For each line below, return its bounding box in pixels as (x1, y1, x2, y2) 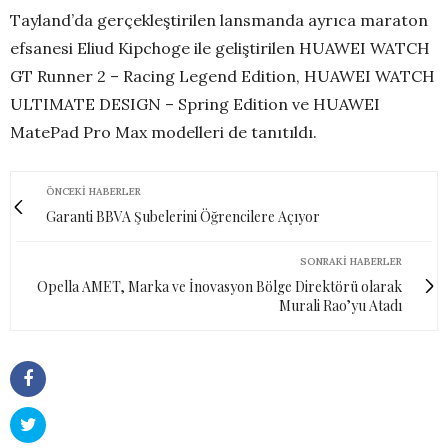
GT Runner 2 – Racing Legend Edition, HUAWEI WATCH (10, 66, 435, 87)
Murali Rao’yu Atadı (276, 296, 402, 316)
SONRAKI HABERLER (300, 255, 402, 269)
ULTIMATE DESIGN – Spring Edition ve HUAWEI (10, 94, 380, 115)
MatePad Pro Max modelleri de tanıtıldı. (10, 122, 317, 143)
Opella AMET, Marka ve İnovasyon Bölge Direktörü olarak (37, 277, 402, 297)
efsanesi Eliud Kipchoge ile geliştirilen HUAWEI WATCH (10, 38, 430, 59)
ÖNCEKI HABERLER (46, 185, 141, 199)
